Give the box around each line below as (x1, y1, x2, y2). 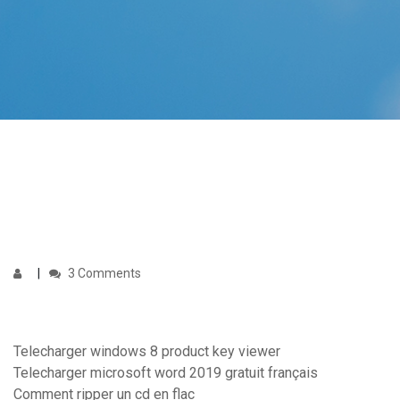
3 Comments (65, 266, 141, 281)
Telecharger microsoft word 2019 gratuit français (13, 364, 318, 382)
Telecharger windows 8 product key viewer (13, 343, 280, 361)
